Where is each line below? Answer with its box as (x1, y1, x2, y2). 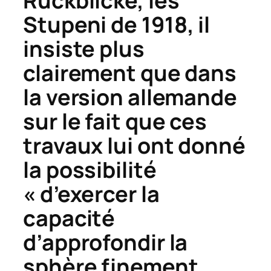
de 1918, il (106, 10, 211, 40)
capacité (23, 203, 116, 233)
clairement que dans (23, 58, 237, 88)
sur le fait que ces (23, 106, 207, 137)
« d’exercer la (23, 179, 160, 209)
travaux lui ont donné (23, 131, 246, 161)
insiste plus (23, 34, 145, 64)
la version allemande (23, 82, 237, 113)
